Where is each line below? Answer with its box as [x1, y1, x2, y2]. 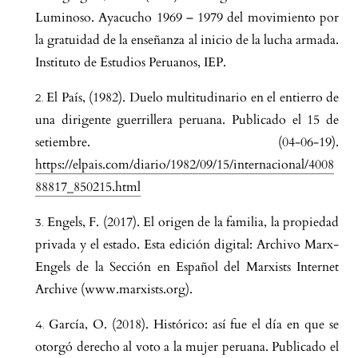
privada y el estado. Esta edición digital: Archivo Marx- [35, 236, 339, 254]
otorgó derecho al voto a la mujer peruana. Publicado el [35, 338, 339, 356]
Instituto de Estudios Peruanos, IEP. [35, 54, 226, 72]
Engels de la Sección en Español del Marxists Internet [35, 258, 339, 276]
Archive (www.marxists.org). [35, 280, 193, 299]
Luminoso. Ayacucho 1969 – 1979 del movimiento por [35, 9, 339, 27]
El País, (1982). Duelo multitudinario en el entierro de [46, 89, 340, 107]
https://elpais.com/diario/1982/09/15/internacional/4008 [35, 156, 334, 174]
